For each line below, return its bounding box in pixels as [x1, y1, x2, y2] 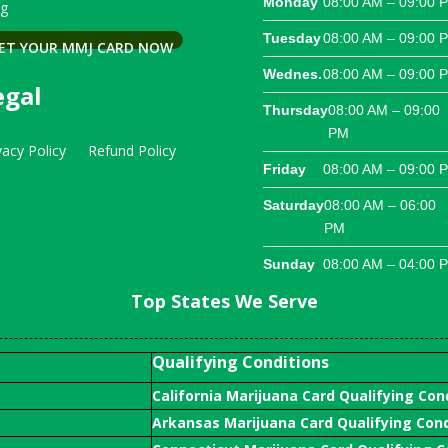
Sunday [262, 256, 315, 273]
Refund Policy [88, 141, 177, 161]
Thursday [262, 102, 328, 119]
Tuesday [262, 30, 321, 47]
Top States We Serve [130, 289, 318, 314]
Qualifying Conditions [152, 350, 329, 373]
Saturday [262, 197, 324, 214]
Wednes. [262, 66, 322, 83]
